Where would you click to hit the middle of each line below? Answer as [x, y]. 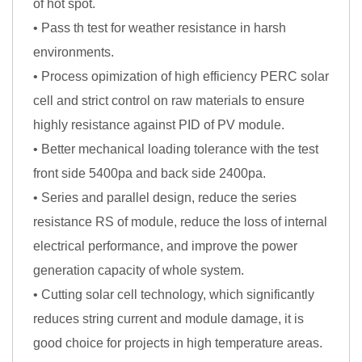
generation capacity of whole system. [139, 270]
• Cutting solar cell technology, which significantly [174, 295]
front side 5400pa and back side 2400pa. [149, 173]
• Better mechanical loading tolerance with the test [176, 149]
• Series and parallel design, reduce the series [165, 198]
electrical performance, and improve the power [165, 246]
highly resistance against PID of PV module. [159, 125]
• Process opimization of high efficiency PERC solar [181, 76]
